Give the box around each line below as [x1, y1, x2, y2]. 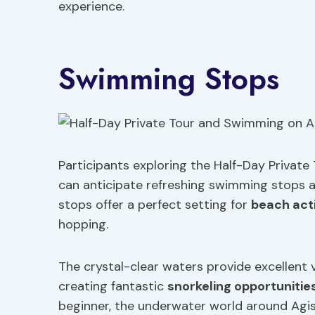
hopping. [58, 216, 108, 233]
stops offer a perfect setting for [58, 196, 251, 213]
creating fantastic [58, 278, 167, 295]
